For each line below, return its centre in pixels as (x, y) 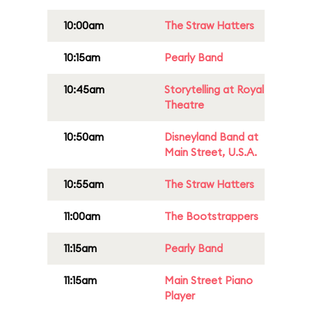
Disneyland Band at (211, 137)
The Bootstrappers (211, 216)
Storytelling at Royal (214, 89)
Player (180, 296)
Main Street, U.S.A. (211, 152)
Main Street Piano (209, 280)
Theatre (184, 105)
